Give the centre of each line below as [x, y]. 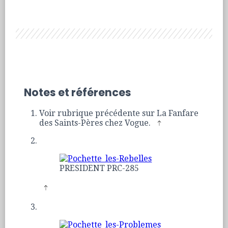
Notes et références [78, 93]
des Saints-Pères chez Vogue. [96, 123]
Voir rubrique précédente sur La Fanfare [119, 113]
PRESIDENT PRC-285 [99, 168]
